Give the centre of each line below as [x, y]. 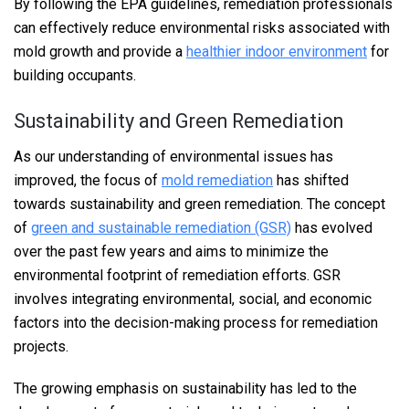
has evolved [332, 227]
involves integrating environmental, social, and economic [193, 299]
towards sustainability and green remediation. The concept [199, 204]
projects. [41, 346]
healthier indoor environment [277, 52]
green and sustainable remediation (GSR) [161, 227]
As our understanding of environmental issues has [173, 156]
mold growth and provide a [100, 52]
